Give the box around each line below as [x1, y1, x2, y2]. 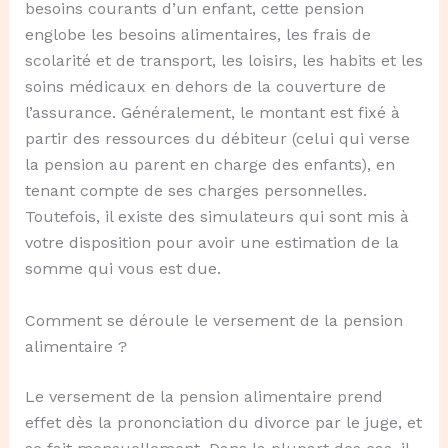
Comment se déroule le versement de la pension [24, 310, 403, 330]
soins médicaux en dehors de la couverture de [24, 76, 386, 96]
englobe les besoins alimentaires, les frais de [24, 24, 371, 44]
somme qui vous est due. [24, 258, 221, 278]
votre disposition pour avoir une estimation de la [24, 232, 399, 252]
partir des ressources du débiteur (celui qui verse [24, 128, 410, 148]
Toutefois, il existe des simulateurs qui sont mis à [24, 206, 409, 226]
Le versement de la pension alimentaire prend [24, 386, 383, 406]
